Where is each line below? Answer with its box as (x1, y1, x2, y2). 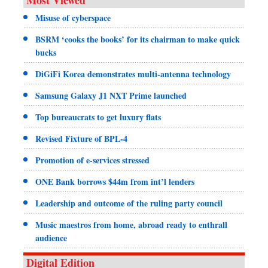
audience (35, 231, 67, 244)
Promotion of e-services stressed (35, 153, 150, 166)
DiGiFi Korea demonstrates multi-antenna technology (35, 67, 231, 80)
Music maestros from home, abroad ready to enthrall (35, 218, 227, 231)
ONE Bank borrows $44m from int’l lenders (35, 175, 194, 188)
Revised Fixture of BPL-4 (35, 132, 127, 145)
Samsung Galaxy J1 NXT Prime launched (35, 89, 187, 102)
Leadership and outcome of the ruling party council (35, 196, 223, 209)
